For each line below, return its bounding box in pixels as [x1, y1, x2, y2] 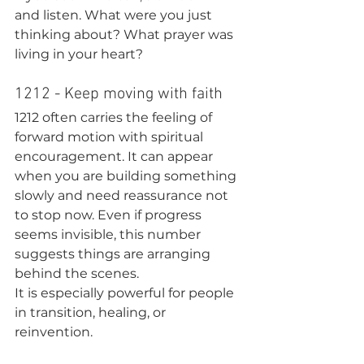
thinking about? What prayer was [15, 27, 236, 42]
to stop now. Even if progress [15, 207, 205, 223]
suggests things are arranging [15, 246, 214, 262]
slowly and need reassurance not [15, 188, 232, 203]
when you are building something [15, 168, 240, 184]
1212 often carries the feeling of [15, 110, 215, 125]
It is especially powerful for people [15, 285, 237, 301]
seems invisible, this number [15, 227, 204, 242]
